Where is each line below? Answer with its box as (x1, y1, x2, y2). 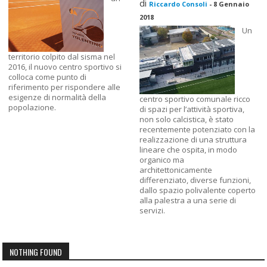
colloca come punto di (8, 71, 87, 82)
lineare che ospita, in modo (139, 144, 237, 155)
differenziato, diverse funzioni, (139, 174, 251, 185)
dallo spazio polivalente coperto (139, 184, 256, 195)
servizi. (139, 204, 165, 216)
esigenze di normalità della (8, 91, 107, 103)
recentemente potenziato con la (139, 123, 255, 135)
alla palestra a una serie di (139, 194, 236, 206)
